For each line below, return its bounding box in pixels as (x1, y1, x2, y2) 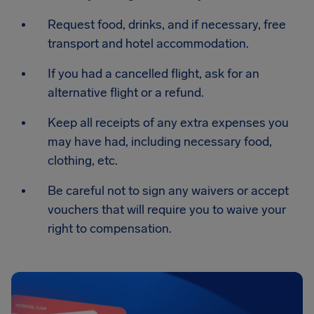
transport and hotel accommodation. (48, 36, 249, 51)
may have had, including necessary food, (48, 134, 272, 149)
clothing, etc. (48, 153, 118, 168)
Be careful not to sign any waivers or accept (48, 183, 289, 198)
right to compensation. (48, 221, 172, 236)
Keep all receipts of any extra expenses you (48, 115, 289, 130)
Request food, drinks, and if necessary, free (48, 17, 286, 32)
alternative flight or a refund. (48, 85, 204, 100)
